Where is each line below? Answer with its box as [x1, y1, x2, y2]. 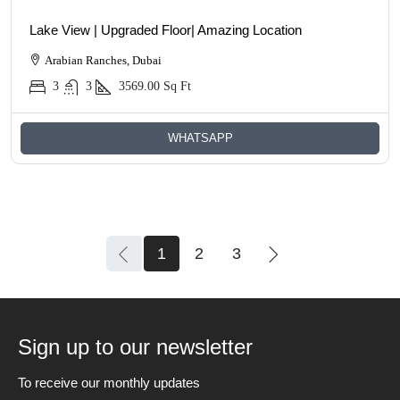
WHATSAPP [167, 130, 233, 145]
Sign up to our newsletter [18, 334, 253, 359]
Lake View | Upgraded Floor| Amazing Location [29, 21, 302, 37]
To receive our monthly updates [18, 374, 200, 390]
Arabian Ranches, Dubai [45, 53, 162, 67]
